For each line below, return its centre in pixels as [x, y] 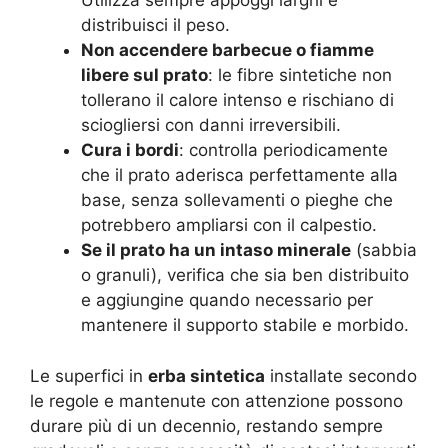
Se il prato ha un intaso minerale [216, 250]
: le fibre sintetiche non [300, 75]
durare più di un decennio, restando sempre [206, 425]
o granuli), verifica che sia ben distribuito [245, 275]
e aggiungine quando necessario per [227, 300]
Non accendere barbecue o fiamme [227, 50]
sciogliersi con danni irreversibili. [211, 125]
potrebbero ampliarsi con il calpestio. [229, 225]
